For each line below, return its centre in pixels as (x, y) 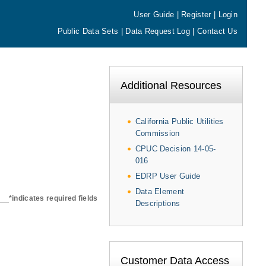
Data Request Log (158, 31)
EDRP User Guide (168, 176)
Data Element (160, 191)
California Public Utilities (179, 121)
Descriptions (158, 203)
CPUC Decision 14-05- (175, 148)
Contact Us (217, 31)
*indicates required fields (53, 198)
